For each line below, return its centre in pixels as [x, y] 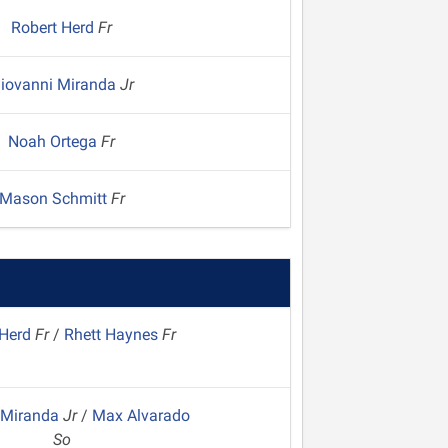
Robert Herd [55, 27]
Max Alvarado [141, 415]
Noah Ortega [55, 141]
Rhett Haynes [112, 334]
